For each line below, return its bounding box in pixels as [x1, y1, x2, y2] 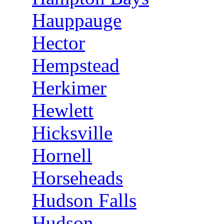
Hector [32, 32, 85, 53]
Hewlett [32, 99, 93, 121]
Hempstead [32, 54, 119, 76]
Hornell [32, 144, 92, 166]
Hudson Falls [32, 189, 136, 211]
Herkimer [32, 77, 106, 98]
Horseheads [32, 167, 123, 188]
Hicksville [32, 122, 112, 143]
